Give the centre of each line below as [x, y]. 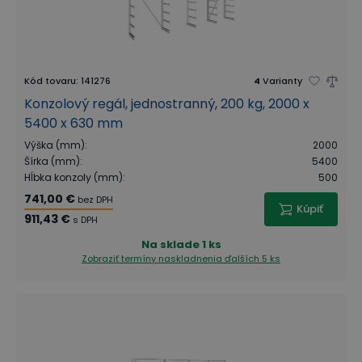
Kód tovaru [50, 81]
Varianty [282, 81]
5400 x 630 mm [74, 123]
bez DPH [95, 200]
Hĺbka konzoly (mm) [74, 177]
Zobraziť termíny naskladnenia [153, 259]
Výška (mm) [55, 145]
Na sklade [170, 244]
